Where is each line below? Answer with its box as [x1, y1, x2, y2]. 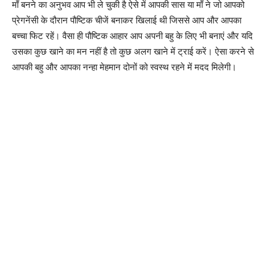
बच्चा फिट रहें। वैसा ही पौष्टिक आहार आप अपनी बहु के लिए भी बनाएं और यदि [12, 29, 253, 41]
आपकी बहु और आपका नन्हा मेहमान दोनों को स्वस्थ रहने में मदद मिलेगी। [12, 61, 237, 73]
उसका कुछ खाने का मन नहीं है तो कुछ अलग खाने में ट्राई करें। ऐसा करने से [12, 45, 254, 57]
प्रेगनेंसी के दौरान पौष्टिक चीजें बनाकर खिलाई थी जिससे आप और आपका [12, 14, 241, 26]
